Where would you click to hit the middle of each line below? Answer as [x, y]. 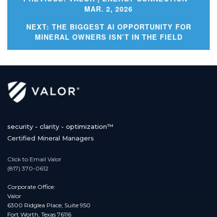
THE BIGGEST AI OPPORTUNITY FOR [121, 27]
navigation [140, 44]
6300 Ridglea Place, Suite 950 [49, 205]
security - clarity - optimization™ [60, 127]
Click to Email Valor [34, 159]
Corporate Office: [31, 186]
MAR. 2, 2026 [108, 9]
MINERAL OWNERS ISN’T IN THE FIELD [108, 37]
